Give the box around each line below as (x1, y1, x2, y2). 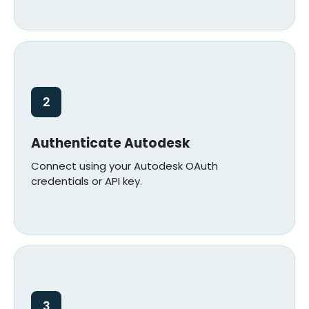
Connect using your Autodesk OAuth (31, 158, 218, 173)
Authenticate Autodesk (31, 133, 190, 152)
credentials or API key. (31, 173, 142, 188)
